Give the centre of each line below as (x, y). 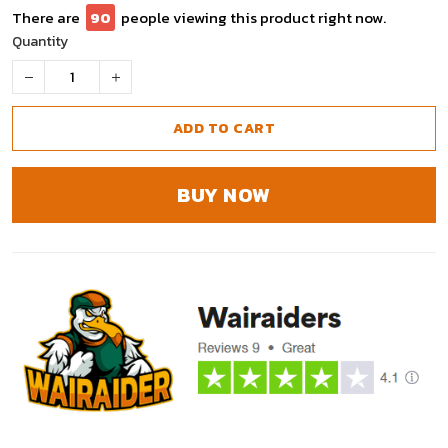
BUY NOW (224, 195)
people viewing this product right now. (253, 17)
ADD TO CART (224, 128)
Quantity (40, 41)
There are (46, 17)
